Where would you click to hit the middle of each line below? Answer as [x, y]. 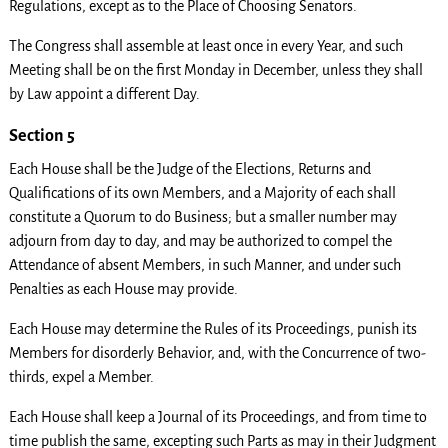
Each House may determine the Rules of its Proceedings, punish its [212, 329]
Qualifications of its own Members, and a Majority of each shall [202, 193]
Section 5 [41, 136]
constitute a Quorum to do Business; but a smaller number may [202, 217]
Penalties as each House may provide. [123, 289]
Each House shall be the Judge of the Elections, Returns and [189, 169]
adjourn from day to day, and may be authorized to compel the [200, 241]
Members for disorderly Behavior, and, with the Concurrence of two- [217, 353]
